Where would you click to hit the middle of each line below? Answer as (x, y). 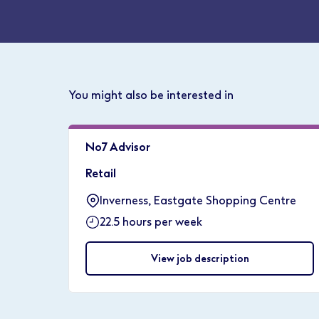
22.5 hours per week (151, 222)
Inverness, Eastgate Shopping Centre (198, 200)
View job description (200, 258)
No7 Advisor (118, 147)
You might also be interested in (151, 95)
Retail (101, 173)
